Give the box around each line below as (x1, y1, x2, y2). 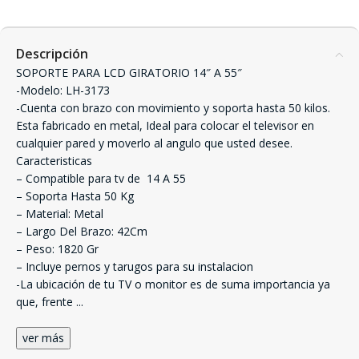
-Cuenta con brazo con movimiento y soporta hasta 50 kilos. (16, 100, 330, 115)
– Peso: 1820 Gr (16, 241, 99, 256)
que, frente (16, 294, 76, 309)
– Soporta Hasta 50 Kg (16, 188, 134, 204)
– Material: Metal (16, 206, 103, 221)
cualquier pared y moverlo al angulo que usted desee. (16, 135, 292, 151)
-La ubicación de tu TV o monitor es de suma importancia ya (16, 276, 330, 292)
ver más (22, 330, 64, 345)
